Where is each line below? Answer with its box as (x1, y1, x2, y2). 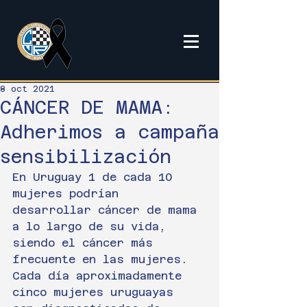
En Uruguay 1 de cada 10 (12, 171, 179, 184)
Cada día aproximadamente (12, 269, 188, 282)
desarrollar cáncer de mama (12, 204, 204, 217)
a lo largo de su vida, (12, 220, 173, 233)
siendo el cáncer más (12, 236, 160, 249)
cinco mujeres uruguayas (12, 286, 180, 299)
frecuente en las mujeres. (12, 253, 188, 266)
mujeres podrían (12, 187, 125, 200)
